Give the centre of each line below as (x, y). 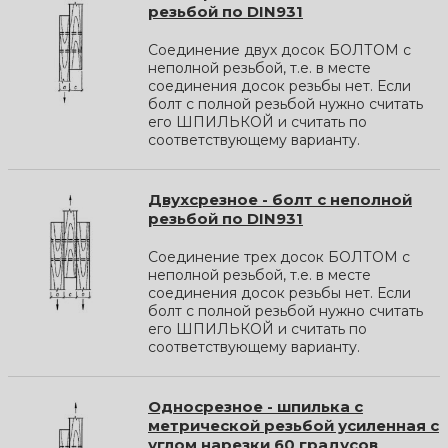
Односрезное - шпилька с (255, 406)
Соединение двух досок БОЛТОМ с (279, 49)
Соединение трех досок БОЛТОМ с (279, 256)
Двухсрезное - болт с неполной (280, 199)
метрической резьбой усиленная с (293, 425)
